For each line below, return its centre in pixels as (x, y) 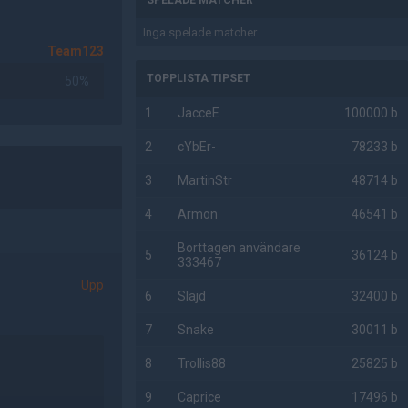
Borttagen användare (240, 248)
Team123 (76, 51)
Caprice (200, 397)
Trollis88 (202, 363)
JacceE (199, 113)
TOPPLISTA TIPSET (199, 78)
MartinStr (205, 180)
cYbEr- (197, 147)
